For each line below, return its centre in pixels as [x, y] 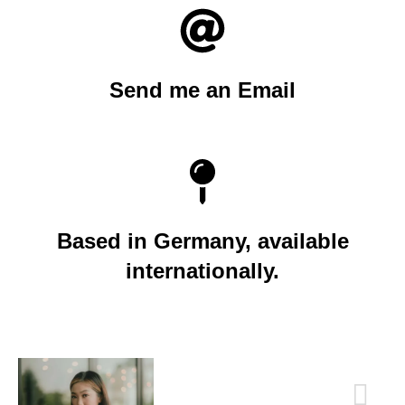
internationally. [202, 271]
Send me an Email [202, 90]
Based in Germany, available [202, 241]
